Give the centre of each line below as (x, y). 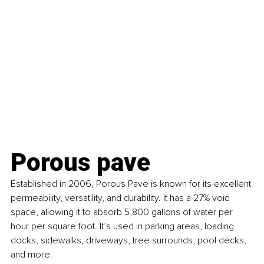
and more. (32, 255)
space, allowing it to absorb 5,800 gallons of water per (123, 212)
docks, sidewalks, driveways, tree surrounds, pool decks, (130, 241)
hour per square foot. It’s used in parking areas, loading (123, 227)
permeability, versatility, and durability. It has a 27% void (121, 198)
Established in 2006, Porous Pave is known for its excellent (132, 184)
